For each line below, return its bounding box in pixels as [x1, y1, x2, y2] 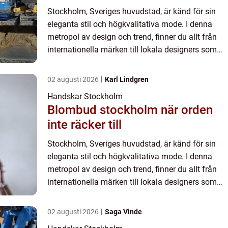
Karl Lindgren [105, 75, 149, 83]
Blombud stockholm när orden [47, 102, 161, 117]
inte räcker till [47, 117, 122, 132]
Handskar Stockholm [47, 91, 123, 101]
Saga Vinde [105, 207, 142, 216]
